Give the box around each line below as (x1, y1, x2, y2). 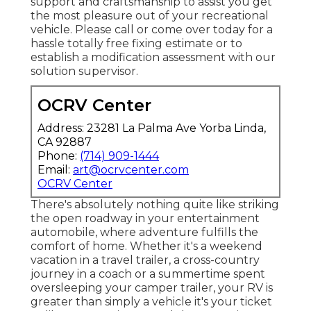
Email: (37, 162, 73, 176)
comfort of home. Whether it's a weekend (31, 239, 262, 253)
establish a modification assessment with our (31, 50, 276, 64)
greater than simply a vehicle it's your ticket (31, 294, 272, 308)
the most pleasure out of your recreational (31, 8, 269, 22)
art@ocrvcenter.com (73, 162, 189, 176)
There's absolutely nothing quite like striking (31, 197, 279, 211)
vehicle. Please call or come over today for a (31, 22, 273, 36)
